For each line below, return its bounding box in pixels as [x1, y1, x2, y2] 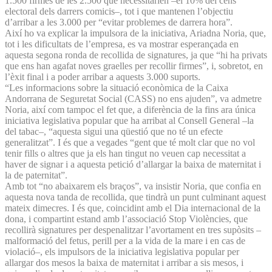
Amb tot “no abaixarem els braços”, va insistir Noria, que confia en [5, 180, 261, 191]
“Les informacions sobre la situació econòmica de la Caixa [5, 82, 228, 93]
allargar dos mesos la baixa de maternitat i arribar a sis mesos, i [5, 257, 243, 268]
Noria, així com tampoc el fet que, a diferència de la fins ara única [5, 104, 256, 115]
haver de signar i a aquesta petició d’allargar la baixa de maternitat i [5, 158, 261, 169]
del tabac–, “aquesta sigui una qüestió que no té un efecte [5, 126, 223, 137]
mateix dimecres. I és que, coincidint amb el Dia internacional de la [5, 202, 260, 213]
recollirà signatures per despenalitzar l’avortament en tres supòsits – [5, 224, 261, 235]
